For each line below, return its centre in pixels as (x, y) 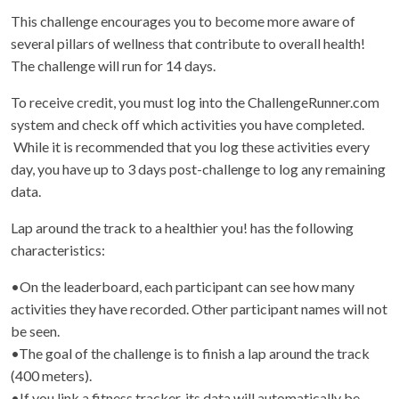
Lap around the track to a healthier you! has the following (182, 228)
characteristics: (58, 250)
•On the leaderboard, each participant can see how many (183, 286)
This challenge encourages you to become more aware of (183, 21)
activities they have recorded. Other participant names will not (199, 309)
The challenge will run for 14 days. (114, 65)
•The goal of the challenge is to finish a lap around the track (190, 353)
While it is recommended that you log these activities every (190, 147)
